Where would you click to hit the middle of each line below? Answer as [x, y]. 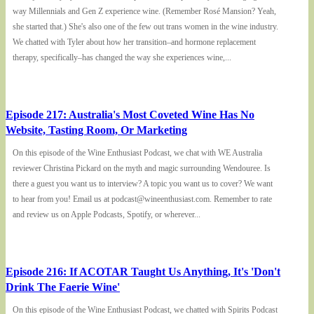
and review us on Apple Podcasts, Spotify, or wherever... [107, 215]
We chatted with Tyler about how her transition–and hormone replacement [134, 42]
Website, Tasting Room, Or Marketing [96, 130]
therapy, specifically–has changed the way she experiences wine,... [122, 58]
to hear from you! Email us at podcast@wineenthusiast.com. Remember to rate [142, 199]
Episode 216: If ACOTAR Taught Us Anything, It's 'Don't [143, 272]
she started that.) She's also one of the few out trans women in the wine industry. [145, 27]
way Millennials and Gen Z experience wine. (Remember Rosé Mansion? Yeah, [144, 12]
